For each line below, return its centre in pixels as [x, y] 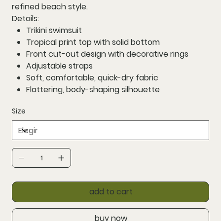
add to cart [111, 192]
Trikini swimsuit [54, 31]
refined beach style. [50, 7]
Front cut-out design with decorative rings [107, 54]
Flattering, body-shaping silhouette [93, 90]
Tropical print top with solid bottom [93, 42]
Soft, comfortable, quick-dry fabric [92, 78]
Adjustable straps [59, 66]
